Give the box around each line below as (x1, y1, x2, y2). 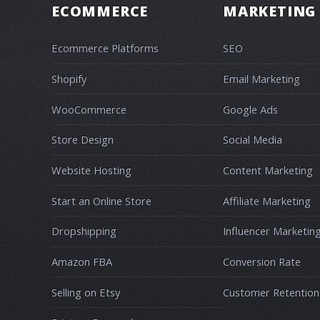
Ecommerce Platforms (51, 41, 159, 56)
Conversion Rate (223, 254, 301, 269)
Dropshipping (51, 224, 116, 239)
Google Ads (223, 101, 278, 116)
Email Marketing (223, 71, 300, 86)
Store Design (51, 132, 114, 147)
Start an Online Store (51, 193, 151, 208)
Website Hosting (51, 162, 131, 177)
